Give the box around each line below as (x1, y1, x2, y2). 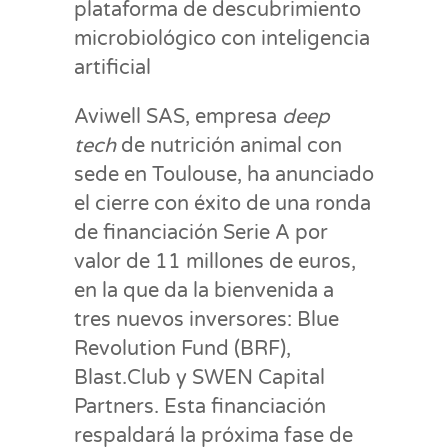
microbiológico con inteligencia (74, 26, 370, 51)
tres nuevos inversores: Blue (74, 307, 339, 332)
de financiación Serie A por (74, 220, 328, 245)
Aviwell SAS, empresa (74, 104, 282, 129)
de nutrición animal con (116, 133, 342, 158)
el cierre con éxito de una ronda (74, 191, 371, 216)
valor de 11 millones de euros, (74, 249, 356, 274)
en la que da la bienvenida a (74, 278, 334, 303)
